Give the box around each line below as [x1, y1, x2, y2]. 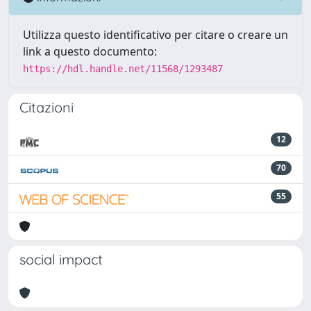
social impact [19, 251, 103, 268]
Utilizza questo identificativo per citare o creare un [23, 27, 288, 42]
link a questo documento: [23, 44, 157, 59]
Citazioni [19, 99, 74, 116]
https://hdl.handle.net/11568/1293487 [23, 63, 223, 74]
